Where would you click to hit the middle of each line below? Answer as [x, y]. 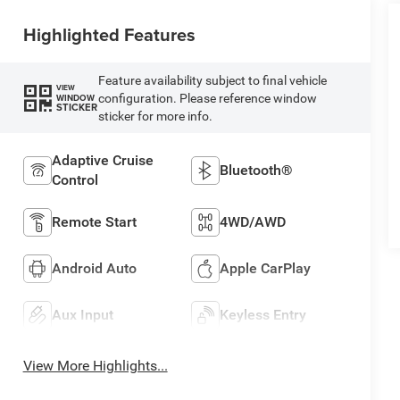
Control [75, 180]
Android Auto [94, 269]
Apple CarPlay [266, 269]
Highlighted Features [109, 34]
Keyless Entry [263, 315]
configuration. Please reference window [207, 98]
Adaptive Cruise [102, 161]
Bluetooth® [257, 171]
